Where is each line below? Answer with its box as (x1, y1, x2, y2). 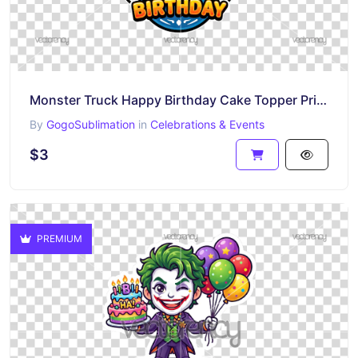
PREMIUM (34, 233, 82, 245)
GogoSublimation (46, 117, 135, 131)
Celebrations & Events (150, 117, 265, 131)
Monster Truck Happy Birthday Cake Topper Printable (316, 92, 327, 108)
